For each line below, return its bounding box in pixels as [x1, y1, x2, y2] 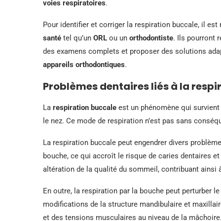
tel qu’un [61, 33, 93, 42]
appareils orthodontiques [43, 60, 125, 69]
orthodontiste [129, 33, 173, 42]
